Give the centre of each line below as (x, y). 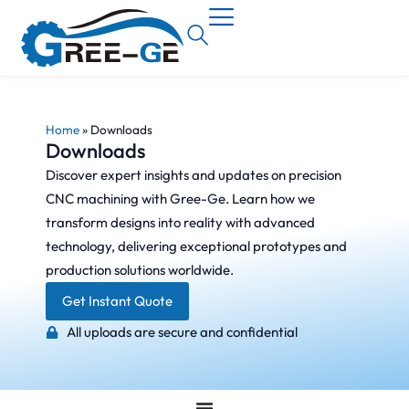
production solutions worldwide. (140, 269)
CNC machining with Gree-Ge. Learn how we (180, 198)
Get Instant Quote (117, 300)
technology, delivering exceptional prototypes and (196, 246)
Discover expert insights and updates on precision (194, 174)
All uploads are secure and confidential (182, 331)
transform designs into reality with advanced (180, 222)
